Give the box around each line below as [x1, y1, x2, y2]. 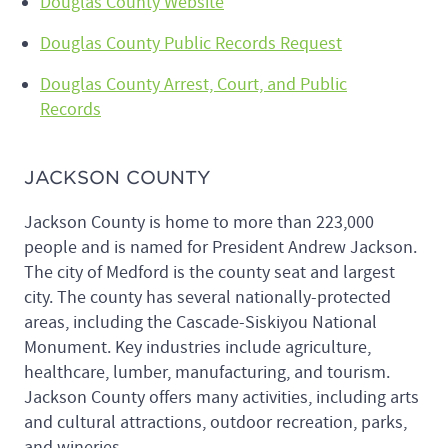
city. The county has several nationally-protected [24, 285, 391, 309]
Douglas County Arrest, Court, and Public [40, 72, 347, 96]
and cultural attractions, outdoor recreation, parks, [24, 410, 407, 434]
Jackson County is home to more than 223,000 [24, 210, 374, 234]
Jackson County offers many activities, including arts [24, 385, 419, 409]
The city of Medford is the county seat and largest [24, 260, 395, 284]
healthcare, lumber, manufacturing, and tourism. [24, 360, 390, 384]
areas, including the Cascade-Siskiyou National [24, 310, 377, 334]
